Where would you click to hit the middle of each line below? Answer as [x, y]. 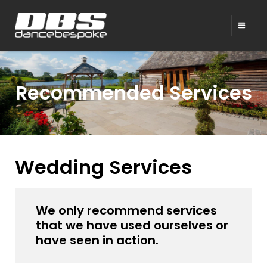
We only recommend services [126, 211]
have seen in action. [97, 240]
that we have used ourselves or [132, 226]
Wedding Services [103, 167]
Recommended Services [133, 93]
